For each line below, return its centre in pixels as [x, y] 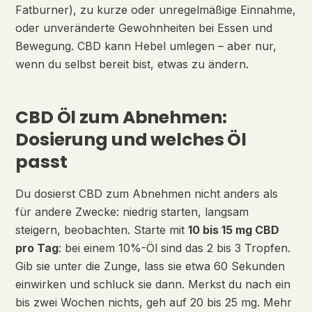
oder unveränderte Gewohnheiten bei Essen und [144, 28]
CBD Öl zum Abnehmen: [121, 117]
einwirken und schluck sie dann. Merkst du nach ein [153, 284]
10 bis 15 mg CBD [234, 230]
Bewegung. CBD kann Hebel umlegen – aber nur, [146, 46]
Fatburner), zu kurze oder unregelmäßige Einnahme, [156, 10]
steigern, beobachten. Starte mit [102, 230]
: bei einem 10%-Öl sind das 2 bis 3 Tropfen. [174, 248]
